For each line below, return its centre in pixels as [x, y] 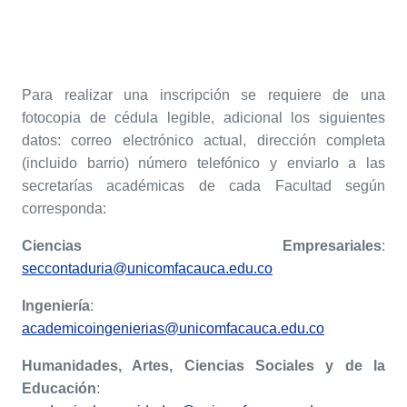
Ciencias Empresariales [202, 245]
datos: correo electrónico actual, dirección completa [203, 140]
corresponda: [64, 208]
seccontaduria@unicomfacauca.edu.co [147, 268]
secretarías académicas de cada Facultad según [203, 185]
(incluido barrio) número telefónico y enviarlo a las [203, 163]
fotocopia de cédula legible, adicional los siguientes [203, 117]
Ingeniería [56, 305]
